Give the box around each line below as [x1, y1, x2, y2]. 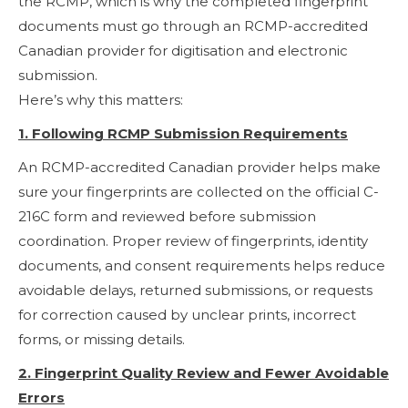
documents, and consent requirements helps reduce [18, 256, 385, 274]
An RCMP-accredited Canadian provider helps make [18, 158, 381, 176]
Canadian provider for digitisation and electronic [18, 41, 348, 59]
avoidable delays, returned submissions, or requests [18, 280, 372, 299]
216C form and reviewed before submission [18, 207, 316, 225]
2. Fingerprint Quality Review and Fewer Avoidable [18, 363, 389, 382]
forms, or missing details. [18, 330, 185, 348]
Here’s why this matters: [18, 90, 183, 108]
